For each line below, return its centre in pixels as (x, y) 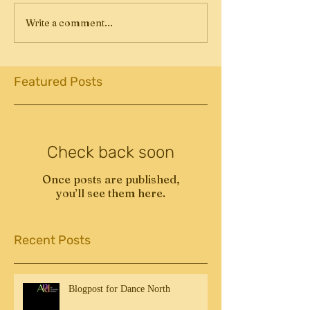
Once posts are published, (111, 179)
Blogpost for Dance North (119, 289)
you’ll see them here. (111, 193)
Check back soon (111, 152)
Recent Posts (52, 240)
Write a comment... (69, 22)
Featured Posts (58, 82)
